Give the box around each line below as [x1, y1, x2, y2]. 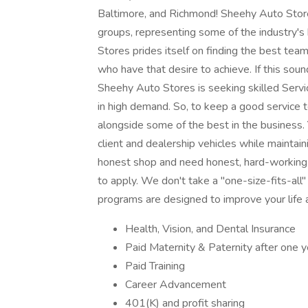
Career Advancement [125, 277, 226, 292]
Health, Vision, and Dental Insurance [125, 221, 296, 236]
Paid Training [125, 258, 185, 274]
